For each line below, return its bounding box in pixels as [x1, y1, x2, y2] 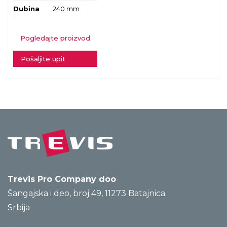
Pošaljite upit [21, 54, 65, 63]
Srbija [8, 202, 30, 212]
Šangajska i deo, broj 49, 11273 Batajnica [8, 188, 165, 198]
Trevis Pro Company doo [8, 174, 116, 184]
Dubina [13, 4, 40, 13]
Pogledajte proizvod [20, 33, 90, 42]
